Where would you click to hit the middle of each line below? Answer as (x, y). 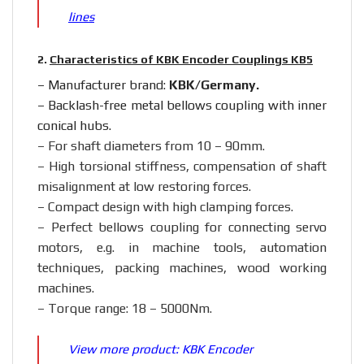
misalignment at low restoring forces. (144, 187)
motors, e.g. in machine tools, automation (182, 248)
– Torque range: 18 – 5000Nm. (125, 309)
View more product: (125, 349)
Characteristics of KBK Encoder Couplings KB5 (181, 59)
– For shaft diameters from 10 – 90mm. (151, 146)
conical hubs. (74, 126)
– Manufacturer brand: (103, 85)
